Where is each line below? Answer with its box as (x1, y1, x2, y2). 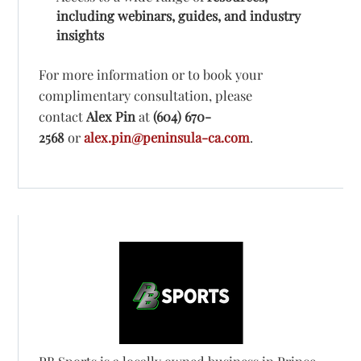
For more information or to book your (39, 65, 263, 84)
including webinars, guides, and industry (56, 6, 301, 24)
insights (56, 25, 104, 44)
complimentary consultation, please (39, 86, 253, 105)
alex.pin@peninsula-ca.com (84, 128, 251, 147)
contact (39, 107, 87, 126)
